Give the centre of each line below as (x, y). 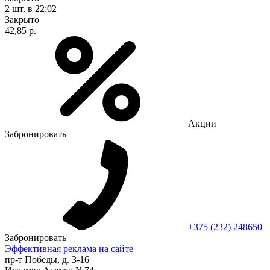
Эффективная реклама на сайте (69, 248)
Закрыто (22, 19)
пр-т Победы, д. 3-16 (47, 259)
